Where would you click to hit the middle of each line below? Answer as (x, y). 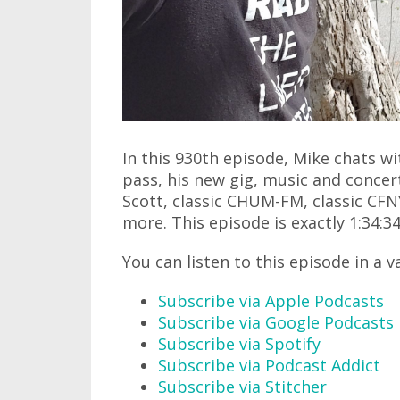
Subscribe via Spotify (239, 344)
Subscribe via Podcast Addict (269, 366)
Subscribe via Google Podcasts (276, 323)
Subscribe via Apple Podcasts (271, 301)
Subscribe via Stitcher (242, 387)
